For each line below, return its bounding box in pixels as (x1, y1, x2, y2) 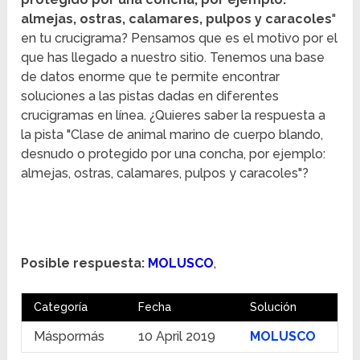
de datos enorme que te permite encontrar (21, 69, 280, 85)
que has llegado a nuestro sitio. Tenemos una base (21, 50, 325, 66)
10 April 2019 (138, 329, 216, 345)
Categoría (34, 301, 88, 314)
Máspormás (34, 329, 105, 345)
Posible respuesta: (21, 256, 145, 272)
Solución (250, 301, 297, 314)
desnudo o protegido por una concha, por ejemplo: (21, 146, 326, 162)
